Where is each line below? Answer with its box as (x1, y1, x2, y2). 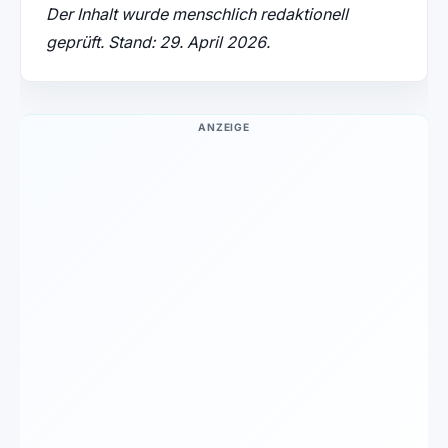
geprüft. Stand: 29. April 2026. (45, 32, 270, 53)
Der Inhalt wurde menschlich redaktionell (45, 4, 348, 25)
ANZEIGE (198, 121, 250, 134)
